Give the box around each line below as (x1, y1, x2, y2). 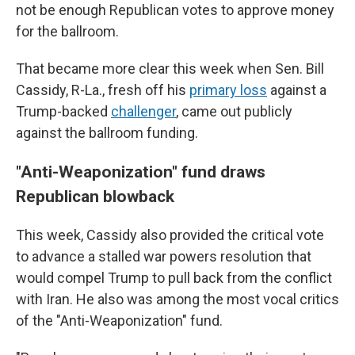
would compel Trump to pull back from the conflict (16, 269, 332, 286)
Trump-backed (16, 103, 111, 120)
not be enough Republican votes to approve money (16, 2, 334, 18)
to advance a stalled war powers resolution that (16, 248, 311, 265)
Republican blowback (16, 186, 174, 206)
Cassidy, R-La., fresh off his (16, 82, 189, 98)
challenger (111, 103, 176, 120)
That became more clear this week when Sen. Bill (16, 60, 324, 77)
